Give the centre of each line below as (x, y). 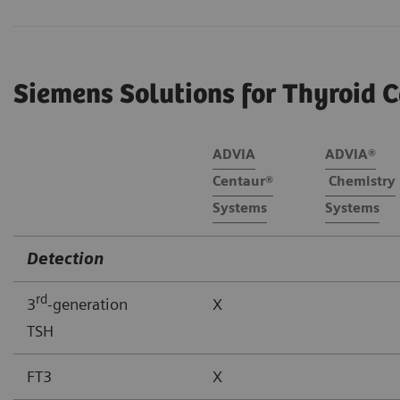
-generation (87, 304)
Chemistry (360, 181)
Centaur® (243, 181)
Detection (66, 258)
